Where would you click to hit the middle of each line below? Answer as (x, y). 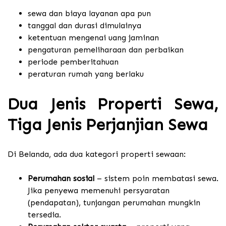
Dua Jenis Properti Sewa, (113, 104)
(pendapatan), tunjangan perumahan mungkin (114, 203)
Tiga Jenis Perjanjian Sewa (108, 124)
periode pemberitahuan (73, 62)
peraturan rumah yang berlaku (86, 74)
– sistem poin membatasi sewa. (156, 179)
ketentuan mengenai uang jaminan (93, 38)
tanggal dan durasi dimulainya (84, 26)
